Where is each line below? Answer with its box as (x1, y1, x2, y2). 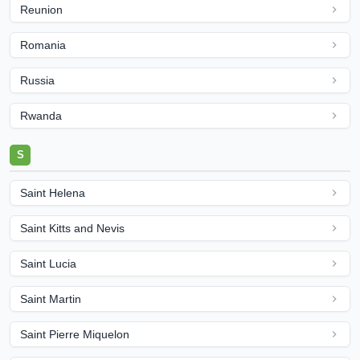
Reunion (20, 3, 63, 16)
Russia (20, 74, 55, 87)
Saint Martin (20, 292, 81, 305)
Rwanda (20, 109, 62, 122)
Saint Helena (20, 186, 85, 199)
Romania (20, 39, 66, 51)
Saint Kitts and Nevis (20, 222, 125, 235)
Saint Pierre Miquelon (20, 328, 129, 341)
